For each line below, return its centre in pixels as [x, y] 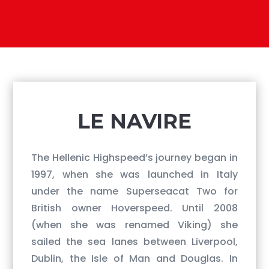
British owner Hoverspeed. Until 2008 [134, 208]
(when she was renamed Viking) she [134, 225]
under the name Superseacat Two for [134, 191]
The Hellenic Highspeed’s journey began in [134, 157]
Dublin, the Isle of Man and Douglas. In [134, 258]
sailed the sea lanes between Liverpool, [134, 241]
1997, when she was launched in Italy [134, 174]
